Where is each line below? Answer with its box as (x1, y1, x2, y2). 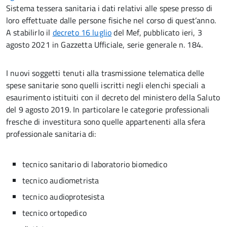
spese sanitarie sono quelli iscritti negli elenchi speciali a (6, 79, 205, 91)
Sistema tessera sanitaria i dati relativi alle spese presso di (6, 2, 212, 14)
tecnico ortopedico (22, 207, 87, 219)
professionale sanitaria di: (6, 128, 96, 140)
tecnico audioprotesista (22, 191, 104, 203)
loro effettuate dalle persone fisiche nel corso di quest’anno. (6, 14, 216, 26)
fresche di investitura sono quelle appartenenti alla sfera (6, 116, 206, 128)
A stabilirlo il (6, 26, 53, 39)
